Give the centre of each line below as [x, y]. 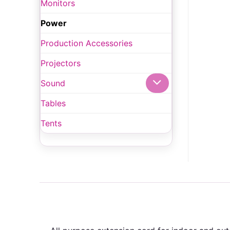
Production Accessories [87, 43]
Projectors [61, 63]
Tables [53, 103]
